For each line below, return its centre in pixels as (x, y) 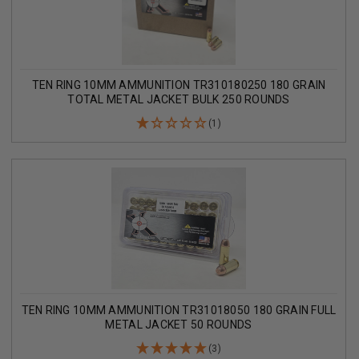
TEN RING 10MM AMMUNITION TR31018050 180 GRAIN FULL (179, 310)
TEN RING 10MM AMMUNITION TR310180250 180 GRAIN (179, 85)
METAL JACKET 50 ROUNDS (179, 324)
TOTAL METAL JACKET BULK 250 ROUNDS (179, 100)
